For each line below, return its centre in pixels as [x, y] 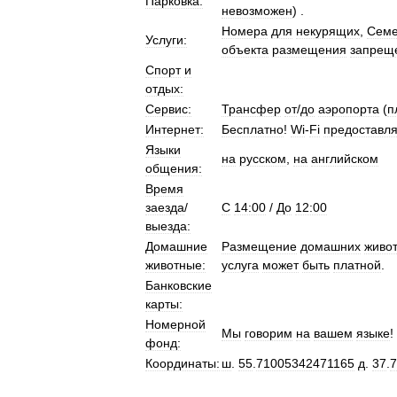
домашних [331, 246]
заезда [165, 207]
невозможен [257, 11]
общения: [174, 168]
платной [357, 265]
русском [263, 159]
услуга [240, 265]
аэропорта [349, 109]
